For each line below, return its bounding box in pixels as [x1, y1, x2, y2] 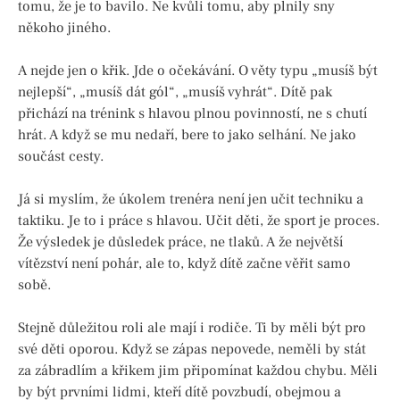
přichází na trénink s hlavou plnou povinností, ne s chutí [18, 104, 367, 122]
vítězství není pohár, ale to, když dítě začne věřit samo [18, 254, 351, 272]
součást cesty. [18, 146, 104, 165]
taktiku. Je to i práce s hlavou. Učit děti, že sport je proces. [18, 211, 379, 229]
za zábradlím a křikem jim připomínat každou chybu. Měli [18, 361, 378, 379]
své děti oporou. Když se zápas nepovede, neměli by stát [18, 339, 366, 358]
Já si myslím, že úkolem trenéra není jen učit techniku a [18, 189, 363, 208]
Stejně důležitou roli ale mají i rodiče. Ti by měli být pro [18, 318, 366, 337]
